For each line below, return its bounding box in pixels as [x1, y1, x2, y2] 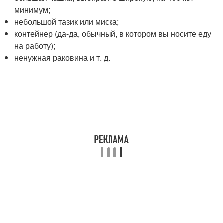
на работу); [14, 40, 56, 52]
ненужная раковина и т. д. [14, 52, 111, 64]
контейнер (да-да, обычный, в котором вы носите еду [14, 28, 212, 40]
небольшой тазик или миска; [14, 16, 119, 28]
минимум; [14, 4, 51, 16]
